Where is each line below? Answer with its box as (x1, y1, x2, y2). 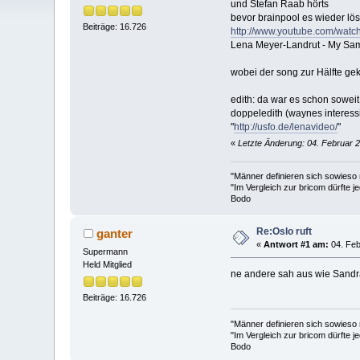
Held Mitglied (83, 260, 133, 270)
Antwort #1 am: (264, 239, 329, 250)
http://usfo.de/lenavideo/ (233, 121, 337, 133)
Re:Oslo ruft (256, 226, 313, 238)
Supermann (83, 247, 129, 257)
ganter (96, 227, 133, 241)
